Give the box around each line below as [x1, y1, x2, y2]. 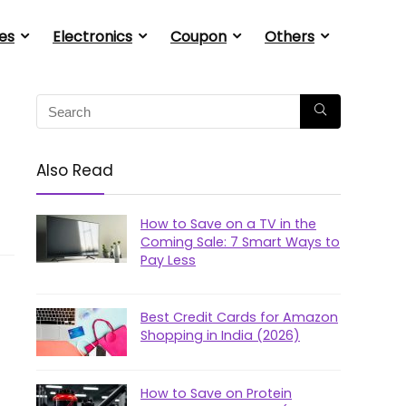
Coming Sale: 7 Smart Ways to [140, 233, 340, 251]
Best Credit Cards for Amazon [140, 308, 338, 326]
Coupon [170, 26, 227, 47]
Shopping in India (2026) [140, 326, 300, 344]
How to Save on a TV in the [140, 215, 316, 233]
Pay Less [140, 251, 196, 269]
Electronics [53, 26, 132, 47]
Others [265, 26, 314, 47]
